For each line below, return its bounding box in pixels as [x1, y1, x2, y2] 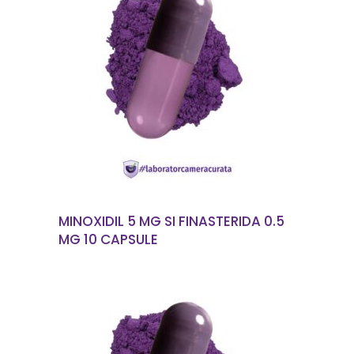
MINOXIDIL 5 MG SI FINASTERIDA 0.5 [58, 212, 284, 231]
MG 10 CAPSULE [58, 230, 158, 249]
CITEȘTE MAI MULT [138, 71, 235, 86]
